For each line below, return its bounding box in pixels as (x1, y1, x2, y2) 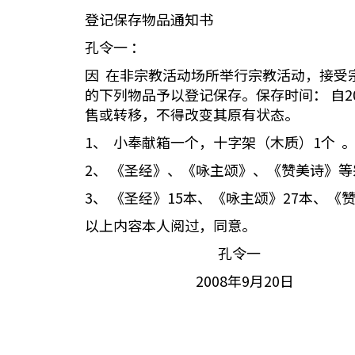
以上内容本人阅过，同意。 (85, 215, 256, 235)
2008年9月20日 (85, 270, 294, 291)
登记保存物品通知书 (85, 9, 213, 29)
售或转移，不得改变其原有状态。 (85, 104, 299, 124)
